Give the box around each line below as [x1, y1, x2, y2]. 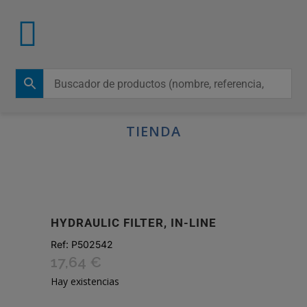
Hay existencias [51, 275, 119, 288]
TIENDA [126, 122, 181, 140]
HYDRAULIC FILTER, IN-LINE [51, 216, 217, 230]
